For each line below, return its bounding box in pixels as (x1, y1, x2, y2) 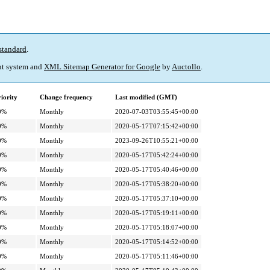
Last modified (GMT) (115, 93, 177, 101)
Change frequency (40, 93, 93, 101)
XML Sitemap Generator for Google (44, 62, 160, 72)
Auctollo (172, 62, 201, 72)
